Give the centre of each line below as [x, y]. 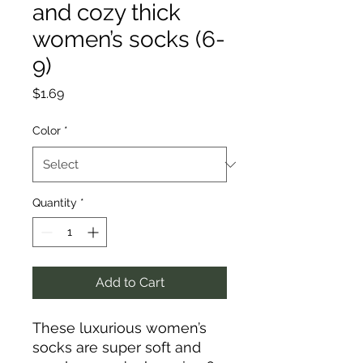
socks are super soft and [117, 347]
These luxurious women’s [120, 328]
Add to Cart [130, 282]
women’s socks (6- [129, 39]
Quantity [55, 203]
